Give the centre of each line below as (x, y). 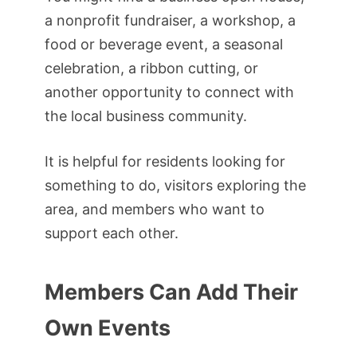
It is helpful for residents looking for (165, 162)
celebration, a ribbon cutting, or (151, 69)
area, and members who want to (155, 210)
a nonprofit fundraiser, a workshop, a (170, 21)
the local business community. (146, 116)
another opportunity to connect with (169, 92)
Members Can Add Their (171, 292)
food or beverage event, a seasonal (164, 45)
